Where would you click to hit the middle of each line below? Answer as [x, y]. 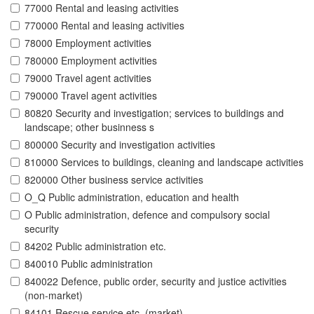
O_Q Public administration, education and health [132, 197]
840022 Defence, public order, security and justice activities [156, 281]
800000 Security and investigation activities [120, 145]
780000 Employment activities [91, 61]
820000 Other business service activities [114, 180]
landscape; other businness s [89, 127]
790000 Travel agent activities [91, 96]
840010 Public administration [89, 264]
